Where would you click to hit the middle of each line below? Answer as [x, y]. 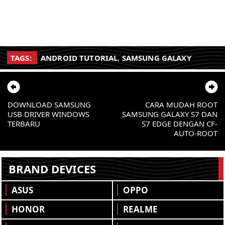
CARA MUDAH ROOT [181, 104]
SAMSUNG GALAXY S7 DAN [170, 114]
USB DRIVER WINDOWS [48, 114]
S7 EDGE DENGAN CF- [180, 123]
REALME [140, 209]
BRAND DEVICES [52, 168]
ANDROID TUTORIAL [79, 58]
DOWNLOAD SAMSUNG [49, 104]
